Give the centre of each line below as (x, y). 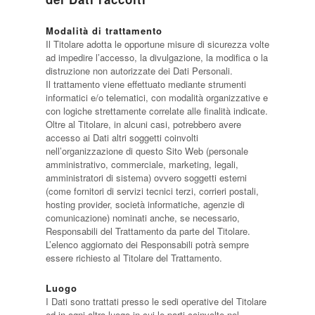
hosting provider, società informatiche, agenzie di (145, 204)
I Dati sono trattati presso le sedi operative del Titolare (156, 301)
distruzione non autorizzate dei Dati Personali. (139, 71)
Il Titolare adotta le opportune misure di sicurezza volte (157, 44)
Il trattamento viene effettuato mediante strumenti (146, 84)
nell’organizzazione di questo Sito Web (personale (147, 151)
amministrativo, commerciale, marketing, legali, (142, 164)
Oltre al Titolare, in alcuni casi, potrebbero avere (143, 124)
